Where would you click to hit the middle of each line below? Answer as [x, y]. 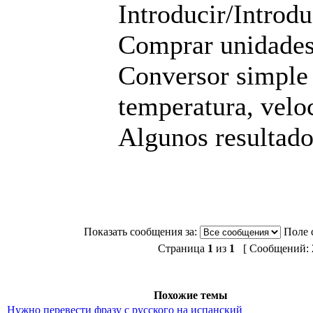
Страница [183, 248]
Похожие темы [191, 295]
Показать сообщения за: [140, 232]
